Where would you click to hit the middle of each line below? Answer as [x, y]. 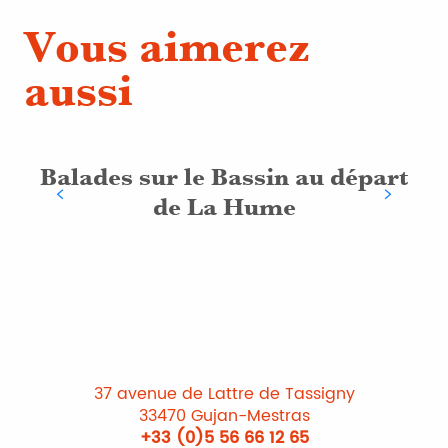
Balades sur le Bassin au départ [224, 177]
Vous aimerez [167, 47]
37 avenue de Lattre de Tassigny [224, 394]
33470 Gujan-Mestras [224, 416]
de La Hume [224, 207]
